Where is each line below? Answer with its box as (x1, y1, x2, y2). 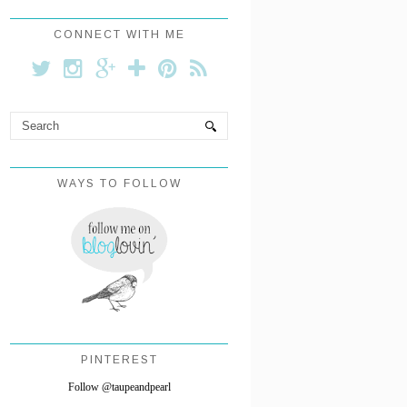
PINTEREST (80, 352, 158, 366)
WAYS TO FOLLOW (56, 176, 182, 190)
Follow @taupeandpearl (67, 380, 171, 393)
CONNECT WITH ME (53, 27, 185, 41)
